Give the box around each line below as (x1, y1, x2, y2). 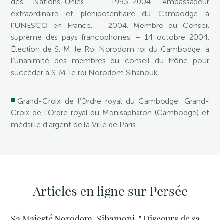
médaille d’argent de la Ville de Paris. (11, 120, 137, 130)
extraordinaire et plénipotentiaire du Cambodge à (11, 9, 209, 18)
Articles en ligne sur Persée (32, 182, 188, 200)
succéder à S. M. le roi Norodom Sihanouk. (11, 68, 160, 77)
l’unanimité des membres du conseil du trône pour (11, 56, 209, 65)
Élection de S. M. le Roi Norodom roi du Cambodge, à (11, 44, 209, 54)
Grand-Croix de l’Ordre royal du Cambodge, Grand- (17, 96, 209, 106)
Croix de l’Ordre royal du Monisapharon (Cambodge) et (11, 108, 209, 118)
